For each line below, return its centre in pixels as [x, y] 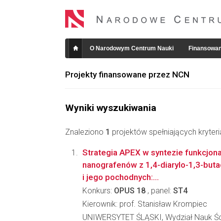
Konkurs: [98, 191]
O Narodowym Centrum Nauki [132, 48]
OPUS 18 [130, 191]
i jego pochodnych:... [121, 177]
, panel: [159, 191]
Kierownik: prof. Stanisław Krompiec [145, 204]
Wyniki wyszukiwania [111, 108]
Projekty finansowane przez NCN [127, 74]
